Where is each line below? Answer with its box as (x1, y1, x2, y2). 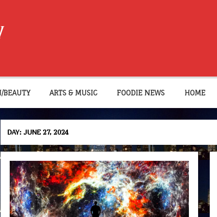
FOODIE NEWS (117, 89, 165, 97)
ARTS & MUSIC (49, 89, 98, 97)
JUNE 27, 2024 (23, 127, 69, 136)
